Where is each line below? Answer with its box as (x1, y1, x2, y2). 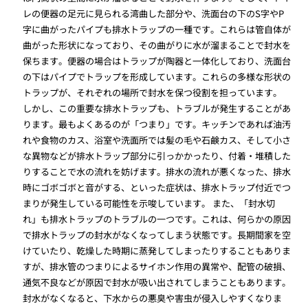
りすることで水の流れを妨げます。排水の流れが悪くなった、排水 (23, 165, 291, 179)
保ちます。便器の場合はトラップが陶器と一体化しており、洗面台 (23, 54, 291, 68)
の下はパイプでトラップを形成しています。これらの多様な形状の (23, 70, 291, 84)
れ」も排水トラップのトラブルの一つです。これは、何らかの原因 (23, 212, 291, 226)
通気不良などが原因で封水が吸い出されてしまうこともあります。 (23, 276, 291, 289)
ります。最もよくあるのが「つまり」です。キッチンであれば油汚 (23, 118, 291, 131)
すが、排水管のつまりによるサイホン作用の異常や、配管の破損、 (23, 260, 291, 274)
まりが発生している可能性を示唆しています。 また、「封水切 (23, 197, 276, 210)
